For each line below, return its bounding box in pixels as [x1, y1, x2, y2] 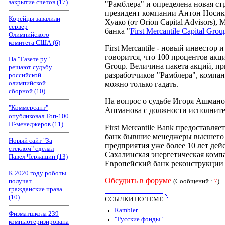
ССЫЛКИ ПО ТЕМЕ [104, 195, 163, 203]
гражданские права [9, 185, 62, 193]
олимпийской [9, 79, 46, 87]
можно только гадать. [104, 80, 178, 88]
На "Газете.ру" [9, 55, 50, 63]
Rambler [114, 206, 138, 214]
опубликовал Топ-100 [9, 112, 69, 120]
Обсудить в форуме [104, 176, 171, 185]
